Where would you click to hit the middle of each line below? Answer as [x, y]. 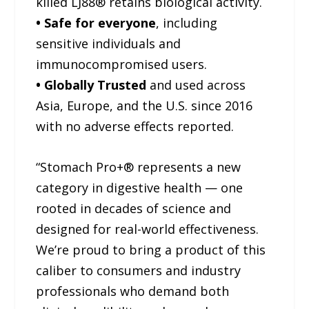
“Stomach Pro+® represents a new [139, 167]
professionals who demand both [133, 291]
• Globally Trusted [91, 84]
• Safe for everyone [96, 22]
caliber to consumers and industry [139, 270]
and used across [196, 84]
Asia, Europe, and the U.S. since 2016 [144, 105]
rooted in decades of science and [134, 208]
